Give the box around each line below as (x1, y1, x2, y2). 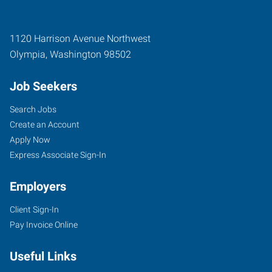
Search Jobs (10, 104, 56, 114)
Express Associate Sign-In (10, 150, 106, 160)
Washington (50, 49, 101, 60)
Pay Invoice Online (10, 220, 78, 229)
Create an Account (10, 120, 80, 129)
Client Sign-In (10, 205, 59, 214)
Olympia (10, 49, 46, 60)
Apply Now (10, 135, 50, 144)
